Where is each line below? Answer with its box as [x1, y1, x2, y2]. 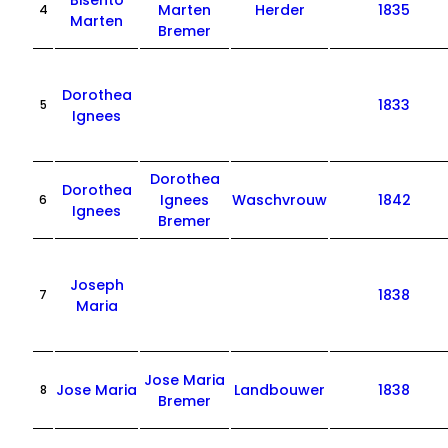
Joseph [69, 275, 124, 295]
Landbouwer [234, 380, 326, 400]
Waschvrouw [232, 190, 328, 210]
